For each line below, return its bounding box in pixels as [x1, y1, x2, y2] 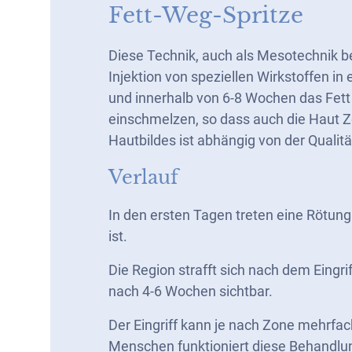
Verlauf [108, 166, 178, 189]
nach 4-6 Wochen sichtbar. [108, 283, 273, 299]
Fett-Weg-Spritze [108, 2, 303, 29]
